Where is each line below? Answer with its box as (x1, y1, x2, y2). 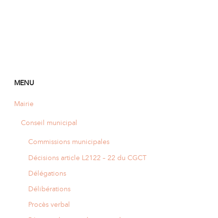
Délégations (28, 168, 66, 178)
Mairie (14, 99, 34, 108)
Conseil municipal (21, 118, 78, 127)
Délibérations (28, 184, 71, 193)
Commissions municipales (28, 137, 109, 146)
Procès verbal (28, 200, 70, 209)
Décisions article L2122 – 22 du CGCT (28, 153, 146, 162)
